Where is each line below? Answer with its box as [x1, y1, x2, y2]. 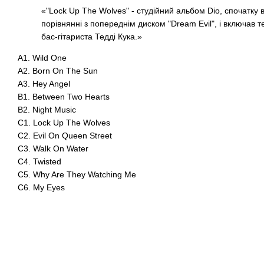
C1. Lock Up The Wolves [18, 118, 110, 127]
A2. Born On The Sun [18, 66, 98, 75]
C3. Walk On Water [18, 144, 88, 153]
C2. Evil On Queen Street [18, 131, 112, 140]
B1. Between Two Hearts [18, 92, 110, 101]
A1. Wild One [18, 53, 67, 62]
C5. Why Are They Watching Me [18, 170, 136, 179]
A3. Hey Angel [18, 79, 70, 88]
